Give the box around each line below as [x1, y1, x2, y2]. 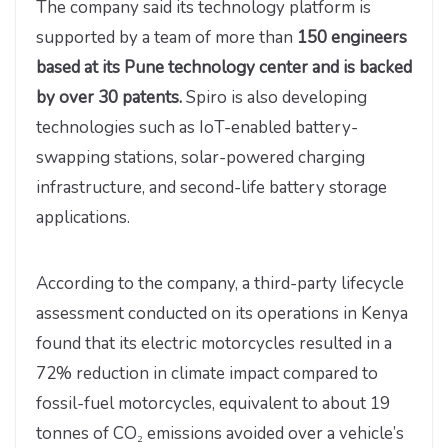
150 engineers [297, 26, 407, 50]
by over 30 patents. [36, 86, 182, 110]
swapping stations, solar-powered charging [36, 146, 365, 170]
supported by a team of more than [36, 26, 297, 50]
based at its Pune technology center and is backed [36, 56, 412, 80]
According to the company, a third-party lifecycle [36, 271, 404, 295]
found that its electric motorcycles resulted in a [36, 331, 392, 355]
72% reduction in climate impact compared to [36, 361, 378, 385]
